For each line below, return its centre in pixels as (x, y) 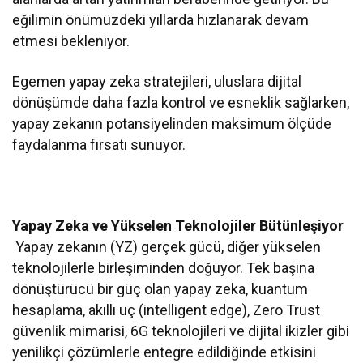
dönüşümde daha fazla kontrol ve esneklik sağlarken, (181, 103)
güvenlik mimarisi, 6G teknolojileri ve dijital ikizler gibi (181, 331)
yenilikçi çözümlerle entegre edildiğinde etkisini (164, 352)
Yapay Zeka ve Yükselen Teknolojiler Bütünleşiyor (178, 226)
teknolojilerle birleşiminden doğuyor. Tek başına (164, 268)
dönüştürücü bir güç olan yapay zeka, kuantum (160, 289)
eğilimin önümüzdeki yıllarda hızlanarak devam (161, 20)
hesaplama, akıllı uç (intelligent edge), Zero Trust (167, 310)
